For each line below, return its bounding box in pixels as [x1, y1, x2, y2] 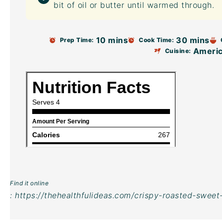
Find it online [10, 179, 49, 187]
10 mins [96, 35, 128, 45]
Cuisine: [165, 47, 191, 55]
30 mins [176, 35, 210, 45]
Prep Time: [59, 36, 94, 44]
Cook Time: [139, 36, 174, 44]
